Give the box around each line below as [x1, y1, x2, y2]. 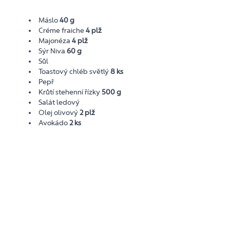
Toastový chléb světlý [39, 67, 111, 76]
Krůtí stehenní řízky [39, 87, 102, 97]
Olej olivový [39, 108, 80, 117]
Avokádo [39, 118, 70, 127]
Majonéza [39, 36, 72, 45]
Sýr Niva [39, 46, 67, 55]
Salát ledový [39, 98, 80, 107]
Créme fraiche [39, 26, 86, 35]
